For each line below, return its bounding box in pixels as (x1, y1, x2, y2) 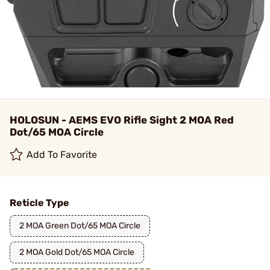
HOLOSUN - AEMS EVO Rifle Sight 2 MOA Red (10, 114, 234, 126)
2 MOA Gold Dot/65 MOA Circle (19, 247, 134, 257)
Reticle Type (10, 197, 69, 209)
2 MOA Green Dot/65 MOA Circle (19, 221, 140, 231)
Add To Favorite (27, 149, 98, 160)
